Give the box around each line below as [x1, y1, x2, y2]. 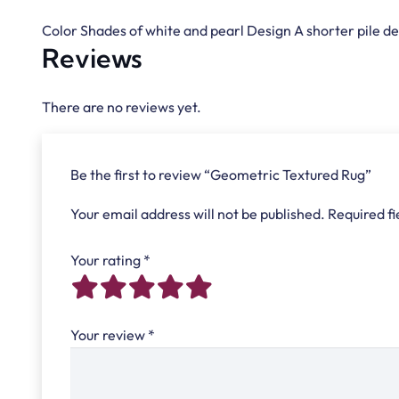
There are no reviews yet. [42, 97, 201, 116]
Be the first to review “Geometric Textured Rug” [70, 165, 374, 183]
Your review [70, 325, 148, 344]
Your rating [70, 250, 143, 269]
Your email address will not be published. [70, 204, 325, 223]
